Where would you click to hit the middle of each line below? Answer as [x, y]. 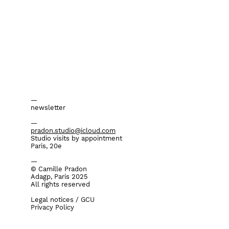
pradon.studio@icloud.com [73, 131]
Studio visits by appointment [76, 138]
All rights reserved [60, 184]
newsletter [48, 108]
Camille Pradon [63, 169]
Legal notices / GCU [63, 200]
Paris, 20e [46, 146]
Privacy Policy [52, 207]
